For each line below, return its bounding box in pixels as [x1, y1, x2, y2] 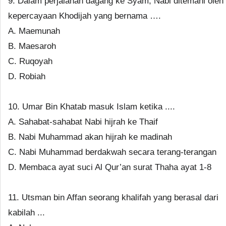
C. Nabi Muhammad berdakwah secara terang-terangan [8, 147, 216, 157]
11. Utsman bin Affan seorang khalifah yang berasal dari [8, 193, 218, 202]
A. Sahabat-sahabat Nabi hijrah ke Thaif [8, 117, 158, 127]
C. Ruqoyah [8, 56, 52, 66]
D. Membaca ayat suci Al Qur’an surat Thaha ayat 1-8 [8, 162, 211, 172]
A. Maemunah [8, 26, 60, 36]
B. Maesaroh [8, 41, 56, 51]
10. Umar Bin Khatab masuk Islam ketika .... [8, 102, 175, 111]
